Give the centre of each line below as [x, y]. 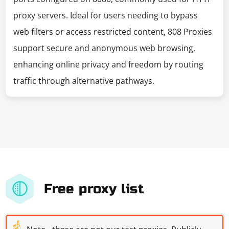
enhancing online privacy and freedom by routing [109, 64]
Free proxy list [94, 189]
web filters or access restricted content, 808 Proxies [113, 32]
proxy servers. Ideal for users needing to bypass [106, 15]
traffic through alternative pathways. [84, 81]
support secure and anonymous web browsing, [105, 48]
